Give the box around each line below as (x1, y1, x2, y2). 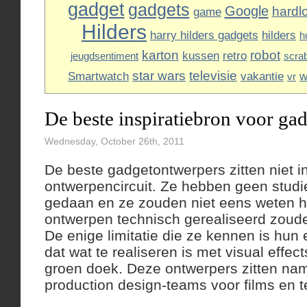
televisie (189, 69, 237, 83)
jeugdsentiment (71, 50, 138, 62)
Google (224, 3, 269, 19)
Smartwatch (68, 69, 129, 83)
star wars (132, 69, 186, 83)
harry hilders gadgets (150, 28, 258, 42)
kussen (182, 49, 219, 62)
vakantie (241, 69, 284, 83)
